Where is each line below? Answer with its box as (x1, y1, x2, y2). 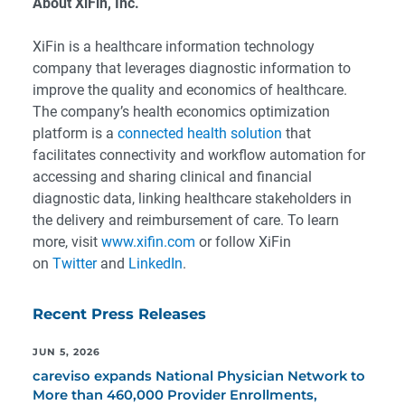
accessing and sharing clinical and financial (33, 168, 312, 185)
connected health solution (118, 125, 282, 142)
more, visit (33, 233, 101, 250)
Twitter (52, 255, 97, 272)
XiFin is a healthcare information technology (33, 38, 315, 55)
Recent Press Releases (33, 305, 206, 323)
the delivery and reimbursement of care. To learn (33, 212, 339, 229)
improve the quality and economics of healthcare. (33, 81, 347, 99)
